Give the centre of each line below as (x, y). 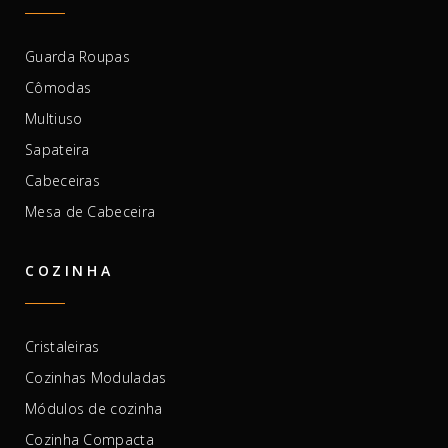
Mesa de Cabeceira (90, 211)
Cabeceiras (62, 180)
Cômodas (58, 87)
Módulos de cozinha (94, 408)
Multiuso (54, 118)
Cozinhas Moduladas (96, 377)
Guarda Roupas (77, 56)
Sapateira (57, 149)
